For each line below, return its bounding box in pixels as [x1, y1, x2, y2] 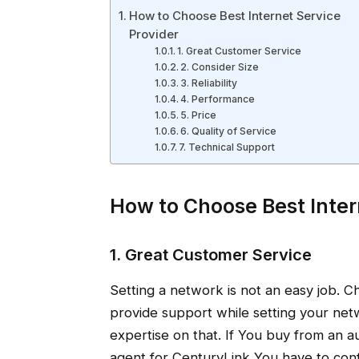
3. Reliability [180, 77, 238, 90]
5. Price [180, 109, 217, 122]
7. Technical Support [179, 141, 276, 154]
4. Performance [180, 93, 256, 106]
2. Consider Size [180, 61, 260, 74]
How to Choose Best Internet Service [128, 8, 341, 24]
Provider [128, 26, 179, 42]
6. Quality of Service [180, 125, 277, 138]
